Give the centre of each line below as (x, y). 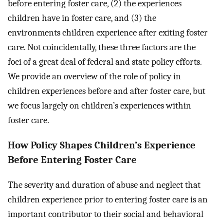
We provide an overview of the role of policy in (94, 77)
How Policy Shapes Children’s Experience (102, 145)
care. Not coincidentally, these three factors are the (102, 47)
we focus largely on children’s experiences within (100, 106)
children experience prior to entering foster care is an (108, 199)
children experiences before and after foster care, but (107, 91)
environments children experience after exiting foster (108, 33)
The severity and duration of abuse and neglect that (104, 185)
